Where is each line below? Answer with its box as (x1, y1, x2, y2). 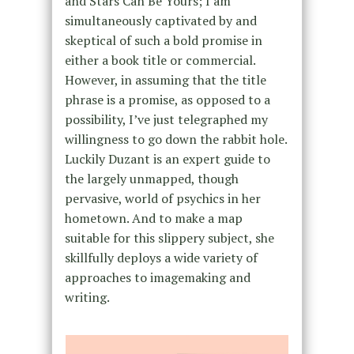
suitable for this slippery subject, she (64, 228, 274, 247)
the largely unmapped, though (64, 169, 239, 187)
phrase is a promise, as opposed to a (64, 90, 270, 108)
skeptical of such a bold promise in (64, 31, 262, 49)
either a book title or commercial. (64, 51, 255, 69)
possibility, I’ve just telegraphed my (64, 110, 268, 128)
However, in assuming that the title (64, 70, 266, 88)
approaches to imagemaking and (64, 268, 250, 286)
